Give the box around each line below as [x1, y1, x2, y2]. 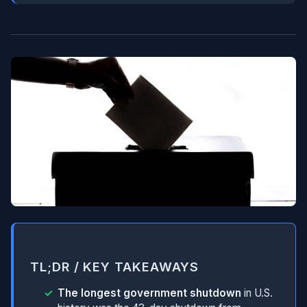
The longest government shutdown [58, 286, 241, 300]
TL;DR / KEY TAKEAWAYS [30, 259, 199, 275]
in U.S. [241, 286, 273, 300]
